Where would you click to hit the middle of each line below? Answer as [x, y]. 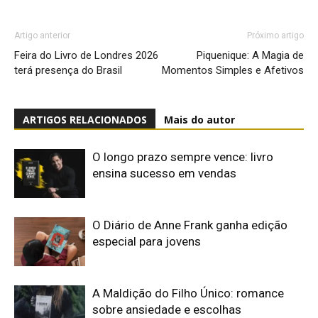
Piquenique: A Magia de [250, 55]
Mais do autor [199, 119]
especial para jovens [147, 241]
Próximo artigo [275, 35]
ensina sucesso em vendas [164, 173]
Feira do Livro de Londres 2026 [86, 55]
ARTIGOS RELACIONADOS [85, 119]
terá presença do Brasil [68, 70]
